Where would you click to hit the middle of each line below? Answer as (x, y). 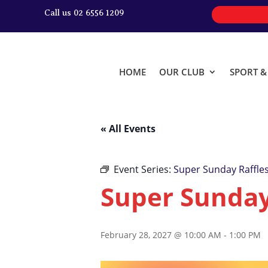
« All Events (128, 128)
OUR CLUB (182, 71)
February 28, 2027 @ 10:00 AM (161, 234)
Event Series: (144, 169)
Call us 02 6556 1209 (84, 13)
